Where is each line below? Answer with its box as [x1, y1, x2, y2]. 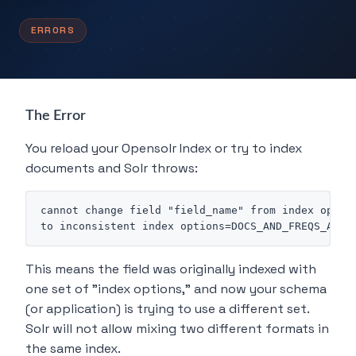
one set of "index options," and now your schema [25, 281, 327, 297]
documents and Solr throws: [25, 160, 198, 176]
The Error [25, 109, 86, 123]
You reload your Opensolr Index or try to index [25, 140, 302, 157]
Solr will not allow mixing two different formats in [25, 320, 329, 337]
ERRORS [31, 24, 75, 37]
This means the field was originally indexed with [25, 261, 316, 277]
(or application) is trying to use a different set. [25, 300, 309, 317]
